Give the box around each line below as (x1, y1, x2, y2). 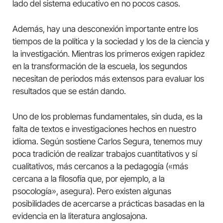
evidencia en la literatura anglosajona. (12, 211, 147, 221)
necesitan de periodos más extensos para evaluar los (12, 73, 204, 84)
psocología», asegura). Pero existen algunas (12, 186, 171, 196)
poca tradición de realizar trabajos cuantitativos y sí (12, 148, 197, 159)
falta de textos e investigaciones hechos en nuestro (12, 123, 196, 134)
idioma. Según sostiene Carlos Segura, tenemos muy (12, 136, 203, 146)
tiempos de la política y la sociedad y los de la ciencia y (12, 36, 210, 46)
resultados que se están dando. (12, 86, 126, 96)
